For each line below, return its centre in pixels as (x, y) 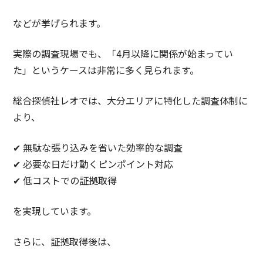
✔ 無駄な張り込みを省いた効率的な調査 (98, 147)
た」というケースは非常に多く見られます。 (106, 70)
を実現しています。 (55, 210)
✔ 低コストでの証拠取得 (65, 180)
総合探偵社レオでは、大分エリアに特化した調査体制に (131, 100)
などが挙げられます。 (60, 23)
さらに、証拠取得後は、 (65, 241)
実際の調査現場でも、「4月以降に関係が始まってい (123, 53)
